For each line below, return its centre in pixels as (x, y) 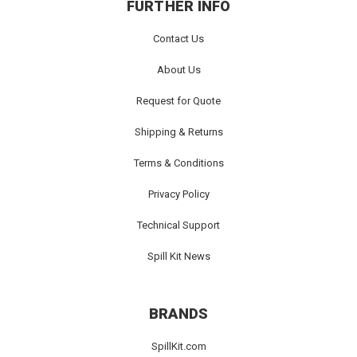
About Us (178, 70)
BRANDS (178, 314)
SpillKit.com (178, 347)
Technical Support (178, 226)
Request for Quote (178, 101)
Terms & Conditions (178, 163)
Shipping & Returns (178, 132)
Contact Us (178, 39)
